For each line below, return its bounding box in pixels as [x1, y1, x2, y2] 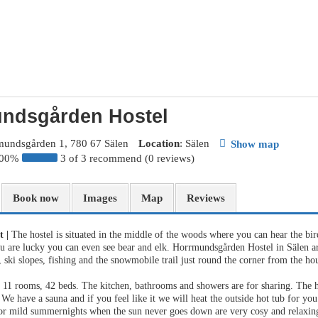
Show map [231, 138, 279, 150]
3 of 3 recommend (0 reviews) [60, 152, 194, 164]
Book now [13, 192, 59, 204]
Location [138, 138, 180, 149]
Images [83, 192, 117, 204]
